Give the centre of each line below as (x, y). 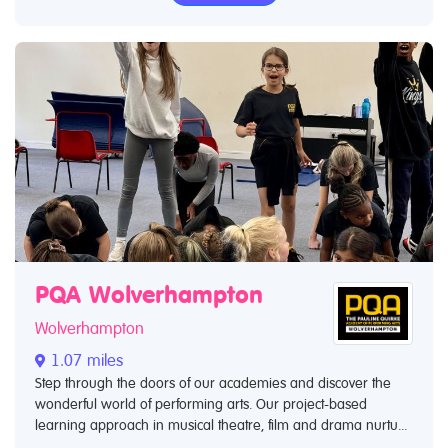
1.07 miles (84, 361)
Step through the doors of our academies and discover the (213, 383)
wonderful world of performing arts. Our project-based (201, 404)
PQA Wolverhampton (149, 295)
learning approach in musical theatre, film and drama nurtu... (221, 425)
